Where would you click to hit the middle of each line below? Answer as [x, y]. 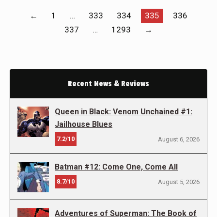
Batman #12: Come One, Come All [116, 167]
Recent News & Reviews [108, 84]
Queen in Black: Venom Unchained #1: [124, 112]
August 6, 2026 [179, 139]
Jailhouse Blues [84, 124]
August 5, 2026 [179, 182]
